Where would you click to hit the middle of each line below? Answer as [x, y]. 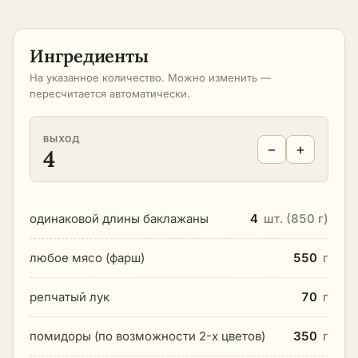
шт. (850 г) [296, 219]
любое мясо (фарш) [87, 258]
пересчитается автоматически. [110, 93]
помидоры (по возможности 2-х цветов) [147, 336]
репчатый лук [70, 297]
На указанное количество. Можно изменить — [150, 78]
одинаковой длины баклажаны [119, 219]
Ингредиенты [89, 56]
